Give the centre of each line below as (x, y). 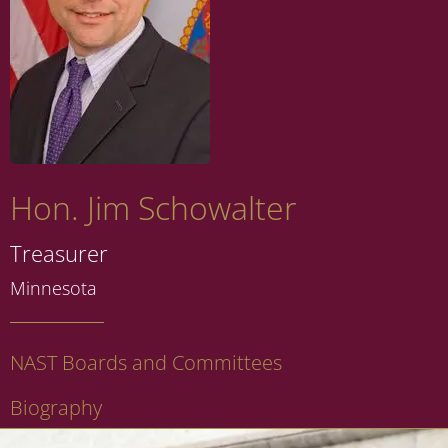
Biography (56, 408)
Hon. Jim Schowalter (153, 208)
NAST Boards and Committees (146, 363)
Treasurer (59, 253)
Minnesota (53, 288)
